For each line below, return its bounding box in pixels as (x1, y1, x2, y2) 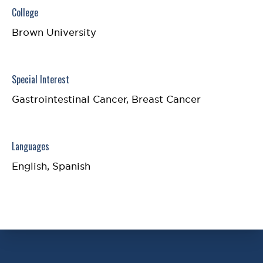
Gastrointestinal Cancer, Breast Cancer (12, 93, 201, 106)
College (12, 5, 38, 19)
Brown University (12, 26, 96, 39)
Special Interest (12, 72, 69, 86)
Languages (12, 139, 49, 153)
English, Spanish (12, 160, 90, 173)
